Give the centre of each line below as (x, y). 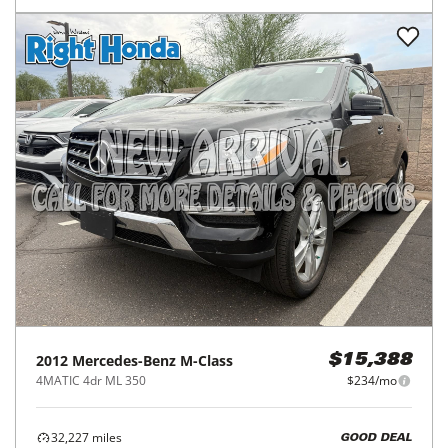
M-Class (206, 361)
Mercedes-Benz (124, 361)
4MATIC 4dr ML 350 (91, 381)
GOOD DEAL (376, 438)
